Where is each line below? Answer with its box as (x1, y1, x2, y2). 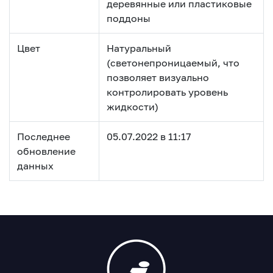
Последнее (17, 130, 70, 143)
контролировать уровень (107, 85, 228, 98)
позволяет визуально (107, 71, 209, 83)
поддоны (107, 12, 151, 24)
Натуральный (107, 41, 171, 54)
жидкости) (107, 100, 158, 113)
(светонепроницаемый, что (107, 56, 239, 69)
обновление (17, 144, 76, 157)
